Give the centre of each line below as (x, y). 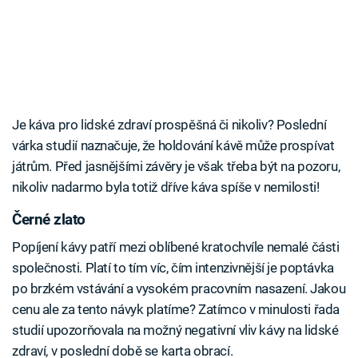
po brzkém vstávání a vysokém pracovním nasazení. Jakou (179, 288)
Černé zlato (49, 220)
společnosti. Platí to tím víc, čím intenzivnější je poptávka (173, 267)
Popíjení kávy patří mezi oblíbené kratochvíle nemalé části (176, 247)
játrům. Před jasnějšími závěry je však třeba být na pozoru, (176, 167)
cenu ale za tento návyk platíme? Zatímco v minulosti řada (176, 309)
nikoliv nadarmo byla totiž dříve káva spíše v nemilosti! (166, 187)
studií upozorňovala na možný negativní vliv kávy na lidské (175, 330)
